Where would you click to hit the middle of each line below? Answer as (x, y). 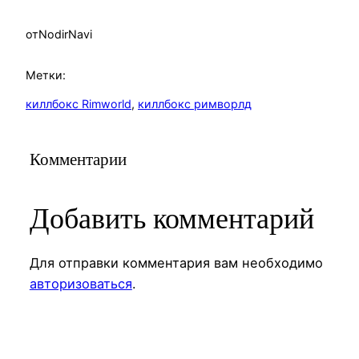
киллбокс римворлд (195, 104)
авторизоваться (81, 283)
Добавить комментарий (171, 219)
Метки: (46, 75)
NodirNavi (65, 34)
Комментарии (78, 160)
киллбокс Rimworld (79, 104)
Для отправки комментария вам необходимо (176, 262)
